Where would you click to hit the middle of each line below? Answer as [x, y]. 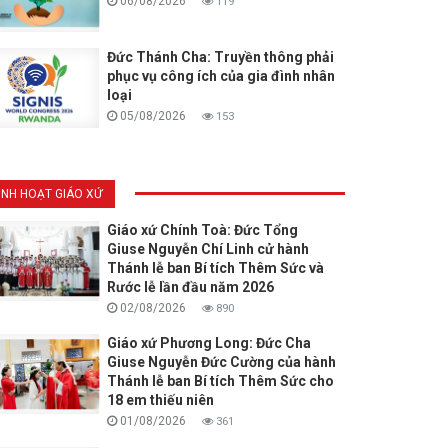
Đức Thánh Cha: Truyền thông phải [220, 57]
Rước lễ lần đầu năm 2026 [190, 287]
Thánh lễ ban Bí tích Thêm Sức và [215, 268]
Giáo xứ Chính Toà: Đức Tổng [202, 230]
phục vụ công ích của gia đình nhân [220, 76]
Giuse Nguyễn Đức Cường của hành [221, 362]
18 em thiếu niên [160, 400]
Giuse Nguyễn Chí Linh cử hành [207, 249]
